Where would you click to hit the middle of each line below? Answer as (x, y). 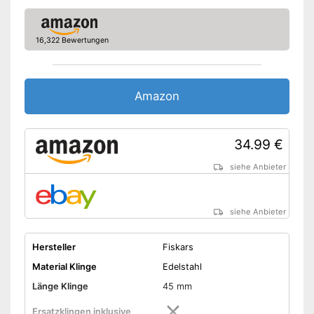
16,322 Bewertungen (72, 40)
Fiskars (178, 247)
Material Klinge (64, 266)
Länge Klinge (60, 286)
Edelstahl (182, 266)
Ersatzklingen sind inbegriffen (220, 9)
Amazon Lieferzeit (70, 29)
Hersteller (54, 247)
